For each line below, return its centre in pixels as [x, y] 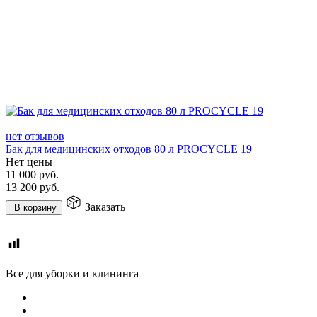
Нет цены [29, 161]
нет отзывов [35, 136]
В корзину [35, 207]
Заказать [105, 207]
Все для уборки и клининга [72, 273]
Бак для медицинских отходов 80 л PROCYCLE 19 [129, 149]
